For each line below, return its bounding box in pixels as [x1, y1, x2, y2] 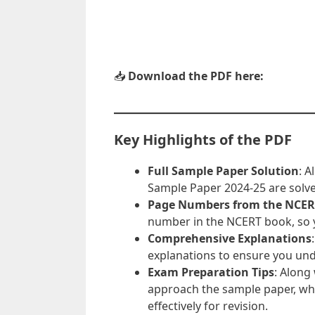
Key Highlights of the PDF [114, 129, 292, 149]
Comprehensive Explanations [148, 230, 311, 246]
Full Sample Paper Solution [148, 162, 299, 179]
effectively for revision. [148, 297, 268, 314]
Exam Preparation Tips [148, 264, 274, 280]
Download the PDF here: [128, 67, 264, 84]
